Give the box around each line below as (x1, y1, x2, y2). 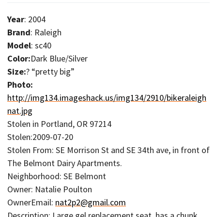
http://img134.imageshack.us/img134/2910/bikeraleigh (7, 92, 206, 103)
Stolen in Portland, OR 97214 (7, 118, 111, 129)
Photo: (7, 78, 33, 90)
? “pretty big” (26, 65, 75, 77)
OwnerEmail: (7, 196, 55, 208)
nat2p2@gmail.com (55, 196, 126, 208)
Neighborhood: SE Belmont (7, 170, 106, 182)
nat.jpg (7, 105, 32, 116)
